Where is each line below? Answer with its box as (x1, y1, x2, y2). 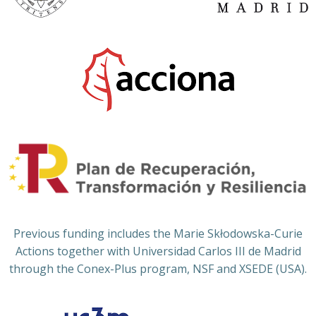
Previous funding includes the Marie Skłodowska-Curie (13, 226, 303, 242)
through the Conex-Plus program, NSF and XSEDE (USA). (9, 261, 307, 277)
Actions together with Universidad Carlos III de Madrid (15, 243, 301, 260)
